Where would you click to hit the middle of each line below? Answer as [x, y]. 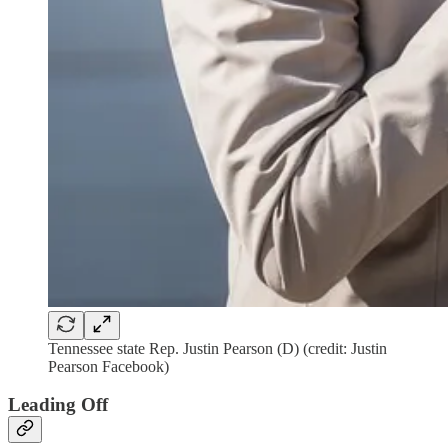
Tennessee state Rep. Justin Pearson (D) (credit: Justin [217, 348]
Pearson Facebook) [108, 366]
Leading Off [58, 405]
